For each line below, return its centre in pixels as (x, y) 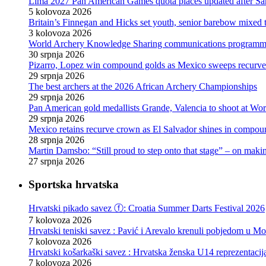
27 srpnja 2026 (56, 161)
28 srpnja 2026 (56, 140)
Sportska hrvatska (74, 184)
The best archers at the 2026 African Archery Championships (143, 87)
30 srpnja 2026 (56, 55)
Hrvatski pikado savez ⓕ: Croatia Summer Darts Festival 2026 (147, 208)
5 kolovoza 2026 (60, 12)
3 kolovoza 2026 (60, 33)
